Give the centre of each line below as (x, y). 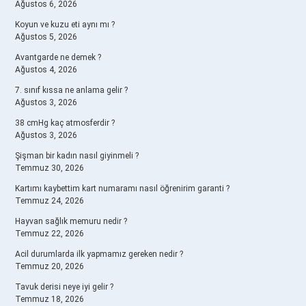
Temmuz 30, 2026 (50, 168)
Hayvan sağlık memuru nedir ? (71, 221)
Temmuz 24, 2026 (50, 201)
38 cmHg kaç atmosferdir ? (65, 123)
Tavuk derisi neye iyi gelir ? (64, 287)
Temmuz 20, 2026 (50, 266)
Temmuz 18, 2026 (50, 299)
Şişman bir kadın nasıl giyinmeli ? (77, 156)
